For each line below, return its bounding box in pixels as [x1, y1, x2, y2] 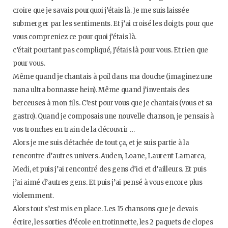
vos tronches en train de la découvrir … [13, 125, 135, 134]
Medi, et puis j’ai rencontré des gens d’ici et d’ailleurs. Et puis [13, 165, 207, 174]
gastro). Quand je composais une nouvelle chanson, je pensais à [13, 112, 214, 121]
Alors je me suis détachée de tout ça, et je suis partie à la [13, 138, 189, 147]
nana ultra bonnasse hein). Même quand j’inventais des [13, 85, 189, 94]
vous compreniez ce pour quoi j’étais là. [13, 33, 137, 41]
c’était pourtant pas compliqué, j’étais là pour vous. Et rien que [13, 46, 208, 54]
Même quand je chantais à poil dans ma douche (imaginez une [13, 72, 213, 81]
